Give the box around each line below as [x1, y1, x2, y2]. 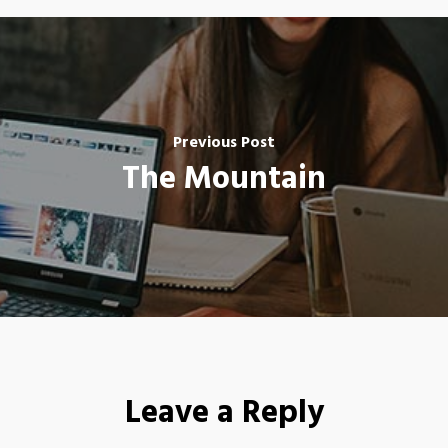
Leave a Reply [124, 388, 324, 439]
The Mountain [122, 153, 326, 205]
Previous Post [173, 129, 275, 156]
